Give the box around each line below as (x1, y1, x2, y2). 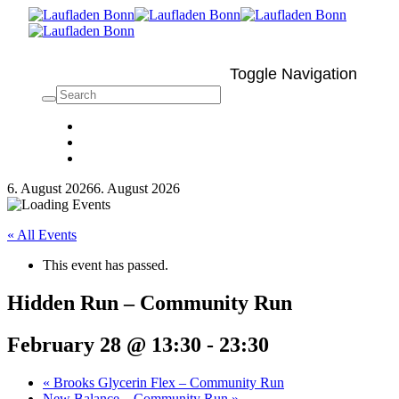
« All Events (7, 227, 77, 242)
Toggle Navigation (230, 65, 357, 83)
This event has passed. (43, 257, 168, 273)
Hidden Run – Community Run (7, 290, 292, 314)
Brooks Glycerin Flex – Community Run (50, 374, 284, 390)
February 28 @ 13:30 (7, 332, 201, 356)
